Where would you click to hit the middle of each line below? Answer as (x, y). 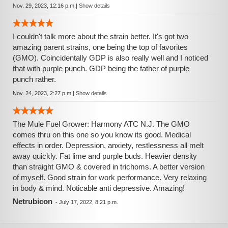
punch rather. (34, 79)
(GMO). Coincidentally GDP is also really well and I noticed (110, 58)
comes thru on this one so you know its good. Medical (102, 135)
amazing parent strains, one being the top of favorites (100, 47)
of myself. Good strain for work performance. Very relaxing (110, 177)
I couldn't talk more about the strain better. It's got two (101, 36)
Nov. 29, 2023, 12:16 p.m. (44, 6)
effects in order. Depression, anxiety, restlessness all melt (108, 145)
